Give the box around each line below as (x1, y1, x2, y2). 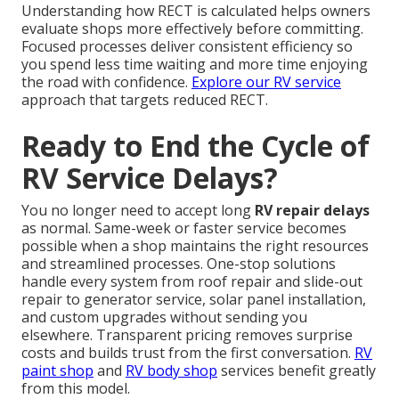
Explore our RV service (191, 72, 341, 93)
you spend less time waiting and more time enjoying (21, 54, 368, 75)
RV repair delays (255, 200, 370, 221)
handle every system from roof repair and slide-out (21, 272, 362, 292)
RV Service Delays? (21, 159, 278, 198)
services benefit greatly (217, 361, 376, 381)
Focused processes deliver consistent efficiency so (21, 37, 353, 57)
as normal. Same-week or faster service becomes (21, 218, 346, 239)
